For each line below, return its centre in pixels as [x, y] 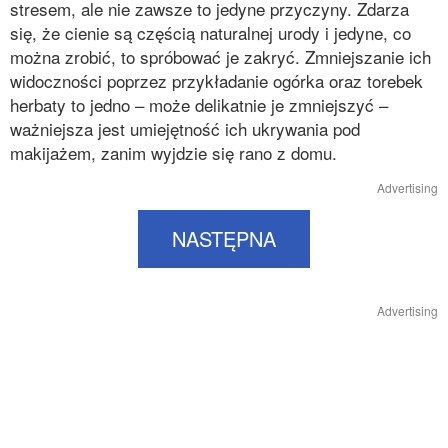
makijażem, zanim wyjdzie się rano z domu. [173, 152]
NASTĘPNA [224, 238]
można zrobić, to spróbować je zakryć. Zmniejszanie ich [220, 56]
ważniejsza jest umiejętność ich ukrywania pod [185, 128]
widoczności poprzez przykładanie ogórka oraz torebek [216, 80]
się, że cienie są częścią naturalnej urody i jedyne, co [210, 32]
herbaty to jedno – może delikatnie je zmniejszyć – [199, 104]
